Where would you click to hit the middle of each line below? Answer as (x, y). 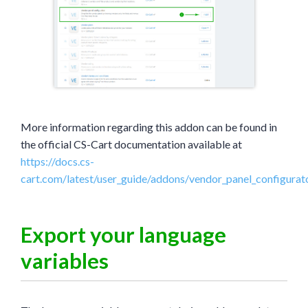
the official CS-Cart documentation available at (131, 144)
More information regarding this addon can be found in (149, 126)
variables (65, 260)
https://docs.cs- (57, 161)
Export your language (123, 234)
